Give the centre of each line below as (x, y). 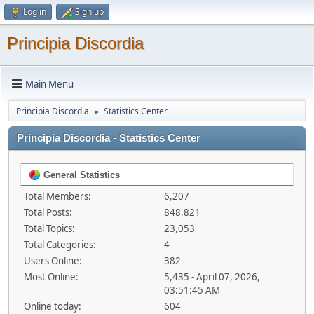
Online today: (53, 306)
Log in (35, 12)
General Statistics (80, 175)
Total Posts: (48, 212)
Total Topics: (49, 228)
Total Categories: (60, 245)
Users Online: (53, 261)
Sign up (89, 12)
